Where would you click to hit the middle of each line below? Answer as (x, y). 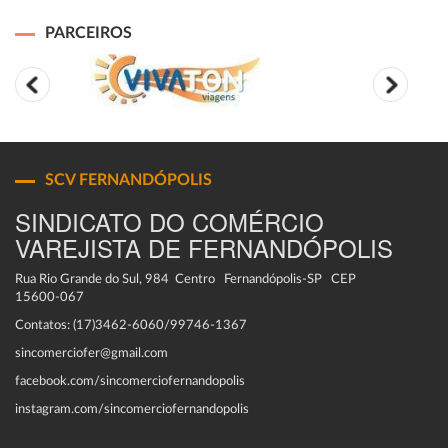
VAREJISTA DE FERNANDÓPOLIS (204, 247)
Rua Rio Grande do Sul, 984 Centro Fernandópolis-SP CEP (185, 279)
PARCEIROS (88, 33)
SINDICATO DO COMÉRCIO (169, 221)
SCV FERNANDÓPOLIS (128, 180)
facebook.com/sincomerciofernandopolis (130, 381)
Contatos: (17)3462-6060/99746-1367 (131, 325)
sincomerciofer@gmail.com (91, 353)
